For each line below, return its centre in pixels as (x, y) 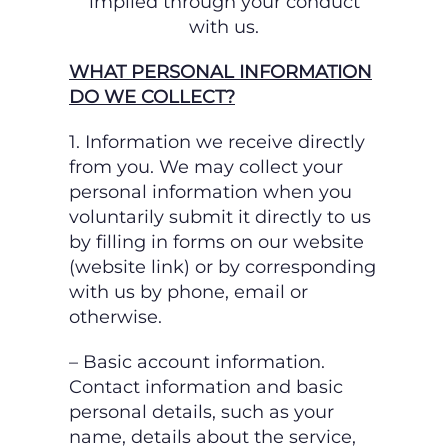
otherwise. (115, 317)
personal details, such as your (201, 412)
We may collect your (251, 167)
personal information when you (210, 192)
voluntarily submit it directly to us (220, 217)
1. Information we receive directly (217, 142)
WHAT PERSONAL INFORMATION (220, 72)
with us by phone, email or (188, 292)
